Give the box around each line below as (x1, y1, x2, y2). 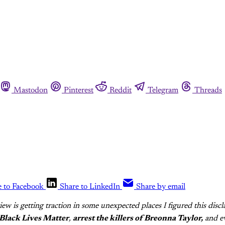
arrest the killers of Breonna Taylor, (73, 214, 203, 222)
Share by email (136, 182, 185, 191)
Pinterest (64, 86, 93, 94)
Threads (194, 86, 222, 94)
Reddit (109, 86, 132, 94)
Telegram (148, 86, 178, 94)
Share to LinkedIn (60, 182, 120, 191)
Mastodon (14, 86, 48, 94)
